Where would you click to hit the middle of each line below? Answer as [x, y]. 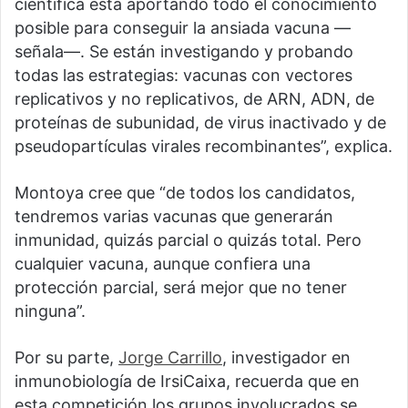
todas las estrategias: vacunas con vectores [184, 76]
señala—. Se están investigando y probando [184, 52]
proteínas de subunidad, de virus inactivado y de [200, 123]
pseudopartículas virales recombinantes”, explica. [204, 147]
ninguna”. [50, 311]
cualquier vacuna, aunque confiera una [163, 264]
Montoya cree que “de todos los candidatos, [185, 193]
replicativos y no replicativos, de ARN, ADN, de [194, 99]
